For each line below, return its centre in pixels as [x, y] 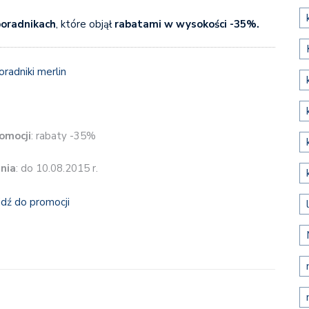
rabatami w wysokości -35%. [185, 24]
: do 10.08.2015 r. [57, 169]
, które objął [83, 24]
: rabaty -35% [63, 136]
